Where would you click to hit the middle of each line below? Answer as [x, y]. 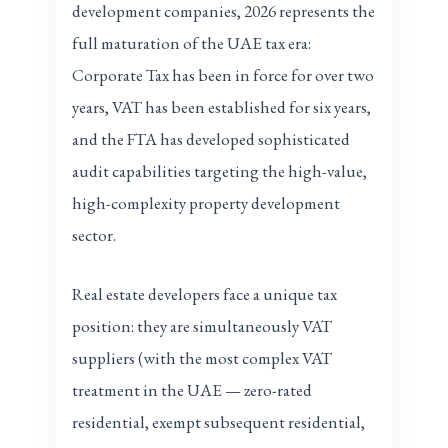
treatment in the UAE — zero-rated [192, 390]
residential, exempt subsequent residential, [219, 422]
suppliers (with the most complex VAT [202, 358]
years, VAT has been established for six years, [222, 107]
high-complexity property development [206, 203]
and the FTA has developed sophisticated [211, 139]
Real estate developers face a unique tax [205, 294]
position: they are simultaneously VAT [202, 326]
